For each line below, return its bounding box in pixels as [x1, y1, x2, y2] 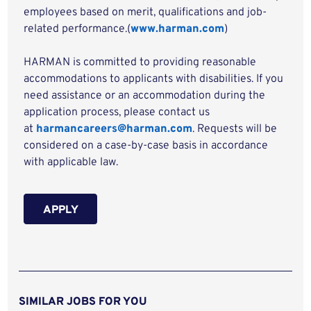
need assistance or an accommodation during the [24, 89, 266, 103]
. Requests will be [192, 122, 278, 136]
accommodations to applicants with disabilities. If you [24, 72, 284, 86]
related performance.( [24, 22, 131, 36]
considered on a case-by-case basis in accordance [24, 139, 269, 153]
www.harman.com [131, 22, 225, 36]
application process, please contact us [24, 106, 210, 119]
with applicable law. [24, 155, 119, 169]
